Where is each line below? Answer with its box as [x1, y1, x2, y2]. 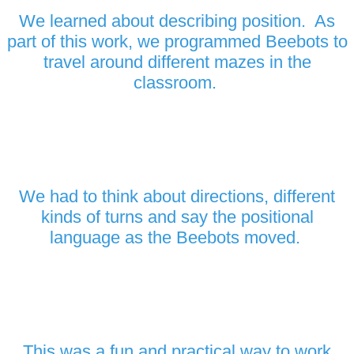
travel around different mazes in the [43, 51, 311, 72]
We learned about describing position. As [19, 10, 335, 31]
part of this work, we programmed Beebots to [6, 31, 348, 51]
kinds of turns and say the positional [40, 206, 314, 227]
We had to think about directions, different [19, 186, 335, 206]
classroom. [133, 72, 221, 92]
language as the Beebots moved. [49, 227, 305, 247]
